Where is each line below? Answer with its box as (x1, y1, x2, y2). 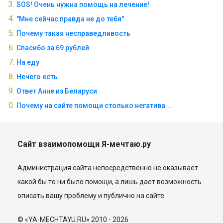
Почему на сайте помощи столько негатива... (16, 102, 171, 110)
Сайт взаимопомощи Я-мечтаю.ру (17, 139, 151, 149)
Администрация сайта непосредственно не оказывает (17, 164, 198, 172)
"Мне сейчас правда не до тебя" (16, 15, 124, 23)
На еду (16, 58, 39, 67)
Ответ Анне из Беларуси (16, 87, 97, 96)
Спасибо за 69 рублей (16, 44, 89, 52)
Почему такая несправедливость (16, 29, 130, 38)
